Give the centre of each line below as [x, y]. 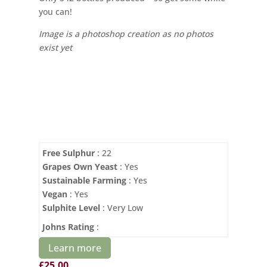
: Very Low [121, 207]
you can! [55, 11]
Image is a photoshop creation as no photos [126, 33]
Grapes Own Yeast [80, 166]
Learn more [74, 248]
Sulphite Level [71, 207]
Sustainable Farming [84, 180]
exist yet [56, 47]
